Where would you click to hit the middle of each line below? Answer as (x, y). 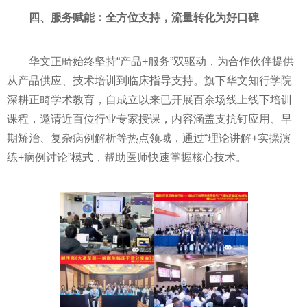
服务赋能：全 (84, 17)
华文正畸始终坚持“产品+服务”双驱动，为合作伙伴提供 (161, 61)
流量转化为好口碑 (215, 17)
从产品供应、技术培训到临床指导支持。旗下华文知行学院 (149, 80)
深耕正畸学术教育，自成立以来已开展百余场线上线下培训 (149, 99)
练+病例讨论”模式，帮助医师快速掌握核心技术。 (127, 157)
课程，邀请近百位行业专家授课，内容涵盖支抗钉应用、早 (149, 119)
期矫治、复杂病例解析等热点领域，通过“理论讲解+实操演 (149, 138)
